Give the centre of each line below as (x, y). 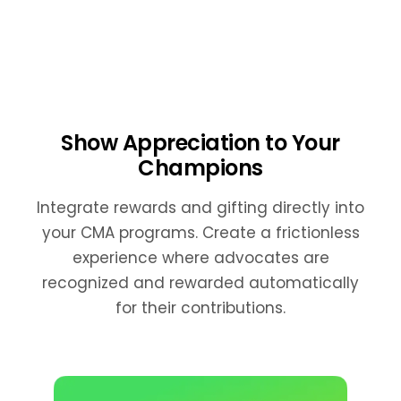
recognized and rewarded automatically (200, 282)
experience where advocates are (200, 257)
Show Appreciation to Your (200, 142)
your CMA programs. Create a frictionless (200, 232)
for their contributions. (200, 307)
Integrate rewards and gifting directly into (200, 207)
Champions (200, 167)
